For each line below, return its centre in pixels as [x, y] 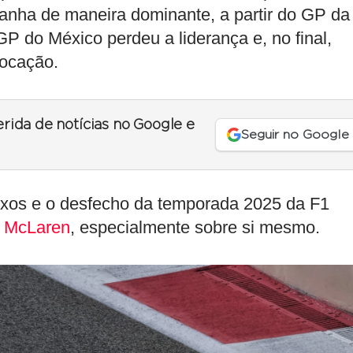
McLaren [37, 227]
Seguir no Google [295, 134]
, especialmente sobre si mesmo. [195, 227]
